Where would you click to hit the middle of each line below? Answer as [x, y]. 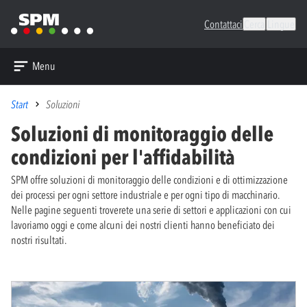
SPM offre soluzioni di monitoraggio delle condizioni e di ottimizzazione [149, 179]
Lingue [281, 24]
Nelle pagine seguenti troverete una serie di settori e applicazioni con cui [151, 209]
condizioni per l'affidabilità [123, 157]
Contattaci [223, 24]
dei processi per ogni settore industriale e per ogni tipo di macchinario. [145, 194]
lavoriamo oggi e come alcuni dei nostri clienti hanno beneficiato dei [143, 224]
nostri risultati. [39, 240]
